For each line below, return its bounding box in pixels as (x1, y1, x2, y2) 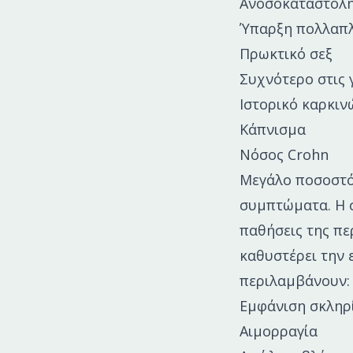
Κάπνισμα (240, 119, 306, 139)
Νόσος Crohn (240, 144, 329, 164)
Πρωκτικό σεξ (240, 43, 333, 63)
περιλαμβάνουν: (240, 270, 350, 290)
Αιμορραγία (240, 321, 318, 340)
